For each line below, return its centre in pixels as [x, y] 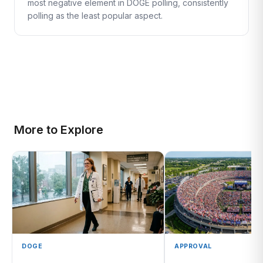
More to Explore [59, 130]
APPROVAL [193, 246]
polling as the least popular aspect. [95, 16]
